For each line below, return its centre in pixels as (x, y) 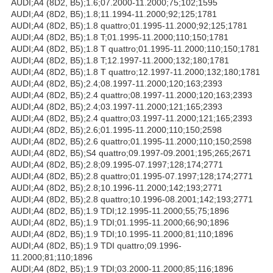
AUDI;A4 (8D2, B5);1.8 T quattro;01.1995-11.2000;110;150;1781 (135, 48)
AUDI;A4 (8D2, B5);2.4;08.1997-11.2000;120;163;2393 (117, 83)
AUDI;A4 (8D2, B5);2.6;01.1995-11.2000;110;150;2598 (116, 129)
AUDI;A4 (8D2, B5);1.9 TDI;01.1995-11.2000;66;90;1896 (120, 222)
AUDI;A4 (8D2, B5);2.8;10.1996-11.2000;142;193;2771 (117, 187)
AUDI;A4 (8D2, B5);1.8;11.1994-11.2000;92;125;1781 (114, 14)
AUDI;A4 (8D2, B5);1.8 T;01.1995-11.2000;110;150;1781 (120, 37)
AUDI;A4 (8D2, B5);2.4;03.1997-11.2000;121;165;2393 (117, 106)
